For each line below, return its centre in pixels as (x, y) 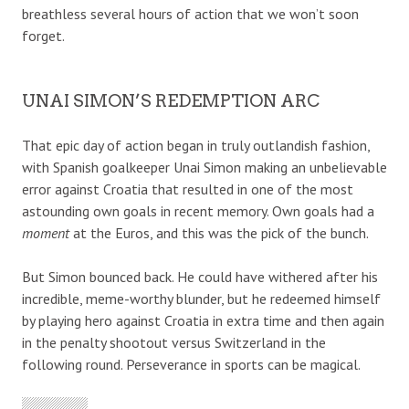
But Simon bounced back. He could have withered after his (200, 276)
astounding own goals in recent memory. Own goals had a (198, 210)
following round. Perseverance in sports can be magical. (191, 364)
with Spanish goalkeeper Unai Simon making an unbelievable (204, 167)
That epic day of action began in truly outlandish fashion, (196, 145)
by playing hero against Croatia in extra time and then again (203, 320)
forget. (43, 35)
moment (46, 232)
